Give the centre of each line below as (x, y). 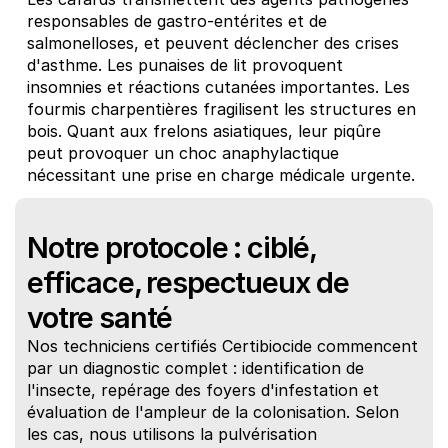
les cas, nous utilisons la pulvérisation (172, 434)
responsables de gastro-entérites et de (177, 21)
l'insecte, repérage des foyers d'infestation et (203, 390)
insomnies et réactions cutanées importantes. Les (218, 87)
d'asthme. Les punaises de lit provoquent (185, 65)
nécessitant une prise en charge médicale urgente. (221, 175)
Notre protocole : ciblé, (172, 247)
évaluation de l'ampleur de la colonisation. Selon (213, 412)
